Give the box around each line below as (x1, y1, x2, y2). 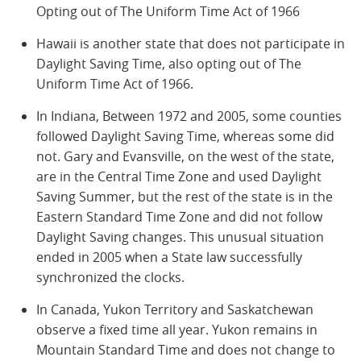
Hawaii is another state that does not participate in (36, 34, 345, 52)
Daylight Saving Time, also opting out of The (36, 54, 301, 73)
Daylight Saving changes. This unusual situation (36, 227, 324, 246)
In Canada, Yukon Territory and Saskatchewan (36, 300, 313, 318)
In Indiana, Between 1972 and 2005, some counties (36, 106, 342, 125)
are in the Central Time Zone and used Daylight (36, 167, 322, 185)
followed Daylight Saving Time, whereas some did (36, 127, 334, 145)
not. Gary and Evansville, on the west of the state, (36, 147, 334, 165)
